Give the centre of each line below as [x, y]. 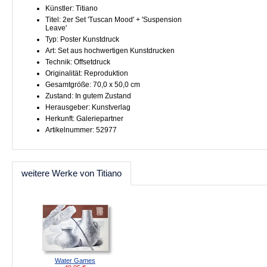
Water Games [75, 260]
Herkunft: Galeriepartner [84, 119]
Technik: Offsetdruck [78, 62]
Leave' [56, 28]
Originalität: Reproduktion [87, 73]
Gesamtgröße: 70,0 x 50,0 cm [93, 85]
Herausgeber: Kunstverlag [88, 107]
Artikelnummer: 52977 [81, 130]
